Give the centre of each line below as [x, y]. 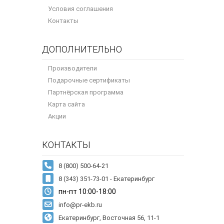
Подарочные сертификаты [89, 80]
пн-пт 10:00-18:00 [87, 192]
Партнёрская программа [86, 92]
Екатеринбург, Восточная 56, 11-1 [109, 218]
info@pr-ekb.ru [80, 205]
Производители [72, 68]
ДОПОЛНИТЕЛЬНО [82, 49]
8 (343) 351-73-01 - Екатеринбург [106, 179]
